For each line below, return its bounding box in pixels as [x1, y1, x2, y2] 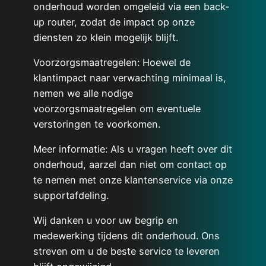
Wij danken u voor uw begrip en [33, 214, 178, 227]
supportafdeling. [33, 189, 109, 202]
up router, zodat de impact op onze [33, 15, 195, 28]
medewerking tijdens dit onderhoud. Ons [33, 230, 220, 242]
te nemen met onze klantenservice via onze [33, 174, 233, 186]
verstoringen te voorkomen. [33, 118, 160, 130]
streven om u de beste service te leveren [33, 245, 220, 258]
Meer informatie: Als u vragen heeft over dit [33, 143, 232, 156]
